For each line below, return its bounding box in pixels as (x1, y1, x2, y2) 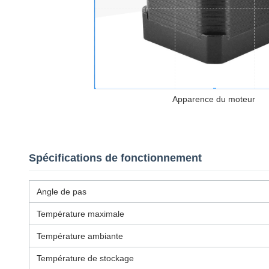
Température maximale (37, 208, 124, 219)
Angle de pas (37, 186, 86, 196)
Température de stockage (37, 253, 134, 263)
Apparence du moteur (172, 94, 255, 104)
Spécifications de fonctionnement (29, 151, 202, 164)
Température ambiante (37, 231, 123, 241)
